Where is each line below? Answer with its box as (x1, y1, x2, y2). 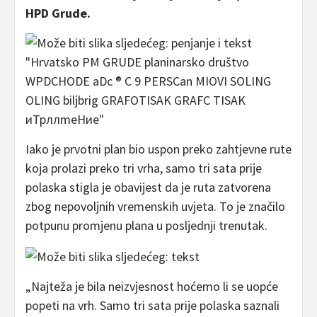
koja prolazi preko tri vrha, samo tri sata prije (25, 160, 262, 177)
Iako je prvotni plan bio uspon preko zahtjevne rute (25, 141, 292, 158)
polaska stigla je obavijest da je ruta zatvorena (25, 179, 271, 196)
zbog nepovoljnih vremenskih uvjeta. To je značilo (25, 198, 285, 215)
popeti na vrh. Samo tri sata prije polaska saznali (25, 297, 279, 314)
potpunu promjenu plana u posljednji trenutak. (25, 217, 267, 234)
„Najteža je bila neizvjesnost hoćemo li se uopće (25, 278, 278, 295)
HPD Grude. (25, 5, 93, 22)
